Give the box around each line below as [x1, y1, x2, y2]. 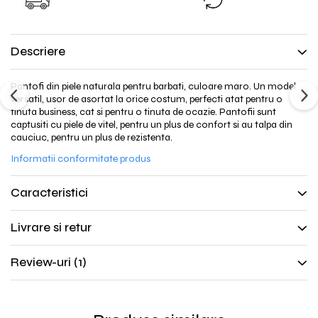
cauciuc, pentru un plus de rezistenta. [11, 131, 172, 143]
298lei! [104, 13, 130, 26]
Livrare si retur [11, 219, 92, 235]
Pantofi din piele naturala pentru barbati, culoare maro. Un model [11, 79, 296, 92]
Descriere [11, 43, 65, 59]
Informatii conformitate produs [11, 152, 150, 165]
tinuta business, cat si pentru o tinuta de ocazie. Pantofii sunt [11, 105, 276, 118]
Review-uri [11, 254, 74, 270]
